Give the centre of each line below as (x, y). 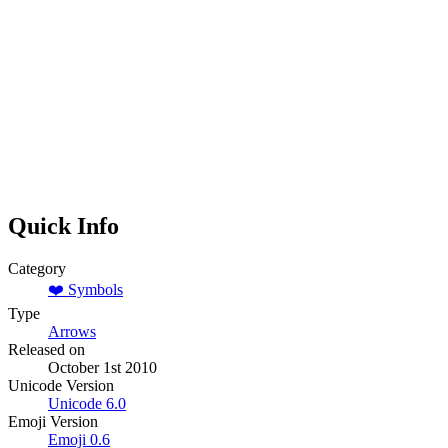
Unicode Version (61, 385)
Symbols (95, 289)
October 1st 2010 (102, 367)
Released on (46, 349)
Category (37, 268)
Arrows (72, 331)
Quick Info (63, 226)
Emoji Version (53, 421)
